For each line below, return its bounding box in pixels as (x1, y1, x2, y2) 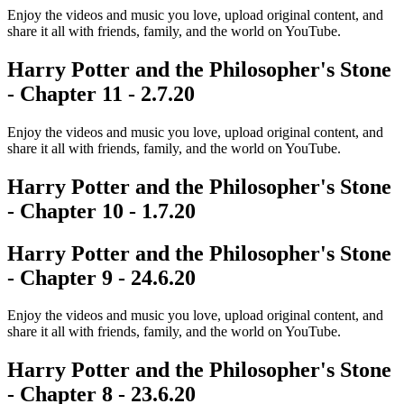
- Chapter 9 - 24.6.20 (7, 265, 196, 289)
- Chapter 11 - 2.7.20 (7, 81, 195, 106)
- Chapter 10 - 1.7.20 (7, 198, 196, 223)
